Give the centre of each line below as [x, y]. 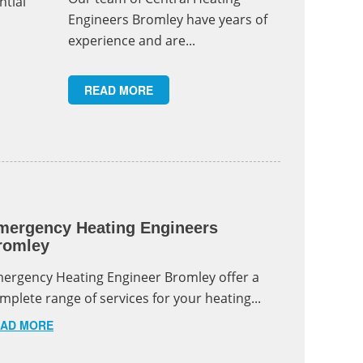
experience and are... [131, 41]
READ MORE [118, 90]
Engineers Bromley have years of [167, 20]
